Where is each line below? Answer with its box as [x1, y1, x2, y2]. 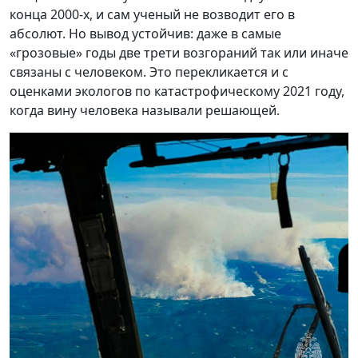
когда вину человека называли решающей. [10, 101, 280, 119]
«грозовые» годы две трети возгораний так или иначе [10, 43, 348, 62]
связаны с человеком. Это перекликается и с [10, 62, 288, 81]
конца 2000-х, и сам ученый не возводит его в [10, 5, 295, 23]
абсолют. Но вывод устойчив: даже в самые [10, 24, 281, 42]
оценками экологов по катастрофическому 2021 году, [10, 82, 344, 100]
